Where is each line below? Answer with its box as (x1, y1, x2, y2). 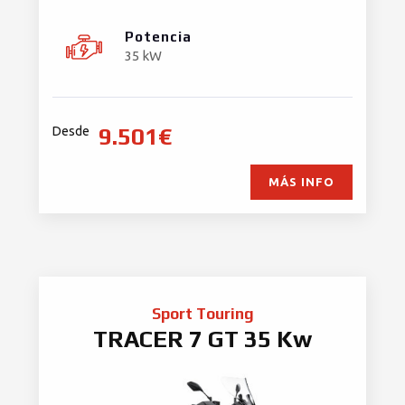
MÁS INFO (268, 175, 334, 189)
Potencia (125, 28, 192, 44)
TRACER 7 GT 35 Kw (93, 325, 312, 353)
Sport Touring (151, 305, 254, 324)
